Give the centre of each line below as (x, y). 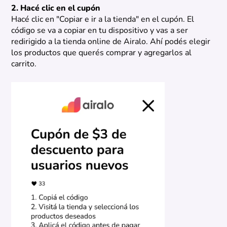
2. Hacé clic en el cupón (56, 9)
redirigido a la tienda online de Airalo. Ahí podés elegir (111, 42)
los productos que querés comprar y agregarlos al (102, 53)
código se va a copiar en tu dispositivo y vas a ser (100, 31)
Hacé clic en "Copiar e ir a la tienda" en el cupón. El (103, 20)
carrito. (24, 65)
